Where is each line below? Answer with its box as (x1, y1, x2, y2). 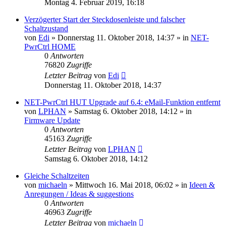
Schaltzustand (24, 24, 68, 33)
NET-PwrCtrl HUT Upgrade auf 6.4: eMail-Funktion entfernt (24, 97, 220, 106)
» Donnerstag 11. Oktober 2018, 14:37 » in (49, 33, 191, 42)
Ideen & (189, 180, 215, 189)
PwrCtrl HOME (24, 42, 76, 51)
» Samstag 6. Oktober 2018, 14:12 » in (66, 106, 192, 116)
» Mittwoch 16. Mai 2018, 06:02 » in (67, 180, 189, 189)
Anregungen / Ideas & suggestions (24, 189, 134, 198)
